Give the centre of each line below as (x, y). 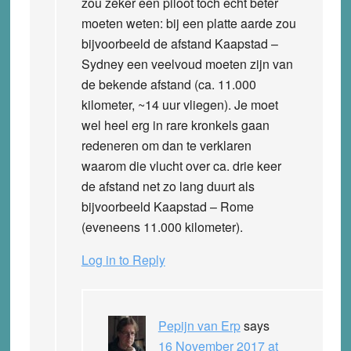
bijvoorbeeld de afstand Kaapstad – (179, 43)
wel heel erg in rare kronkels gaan (175, 125)
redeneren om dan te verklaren (166, 145)
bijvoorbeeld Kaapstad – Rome (167, 206)
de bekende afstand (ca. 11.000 (168, 84)
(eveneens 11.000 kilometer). (162, 226)
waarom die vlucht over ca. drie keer (181, 165)
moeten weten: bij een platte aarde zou (188, 23)
